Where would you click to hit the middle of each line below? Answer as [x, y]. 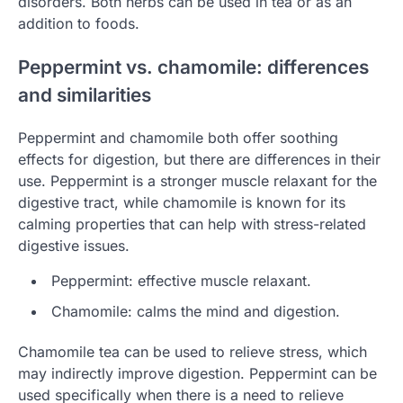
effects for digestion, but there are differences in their [199, 160]
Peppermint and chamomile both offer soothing [178, 138]
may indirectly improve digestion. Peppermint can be [197, 374]
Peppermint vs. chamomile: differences [193, 67]
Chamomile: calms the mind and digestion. [196, 312]
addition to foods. [79, 23]
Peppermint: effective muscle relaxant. [181, 281]
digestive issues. [74, 246]
